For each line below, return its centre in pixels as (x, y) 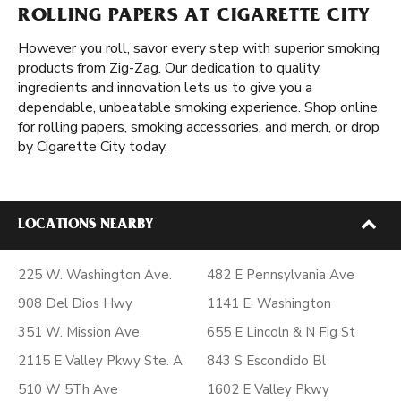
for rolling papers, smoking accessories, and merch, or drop (199, 127)
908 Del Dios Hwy (75, 303)
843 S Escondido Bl (266, 361)
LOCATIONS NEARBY (85, 226)
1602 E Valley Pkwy (268, 389)
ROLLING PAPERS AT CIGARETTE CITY (194, 17)
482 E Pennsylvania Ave (281, 275)
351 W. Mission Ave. (80, 332)
